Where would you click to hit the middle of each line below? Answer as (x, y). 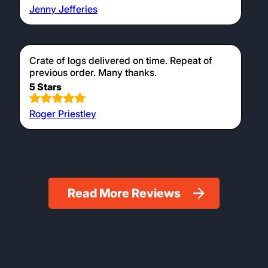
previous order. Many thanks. (93, 72)
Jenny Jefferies (63, 9)
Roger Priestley (63, 114)
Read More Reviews (124, 194)
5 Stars (45, 86)
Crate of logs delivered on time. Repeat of (121, 60)
